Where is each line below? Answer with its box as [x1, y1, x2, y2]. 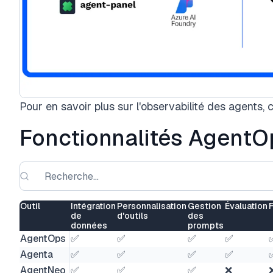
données [71, 220, 107, 232]
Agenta [20, 248, 53, 261]
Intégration [71, 200, 116, 212]
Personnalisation [117, 200, 186, 212]
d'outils [117, 210, 148, 222]
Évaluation [225, 200, 268, 212]
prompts [188, 220, 224, 232]
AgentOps [20, 232, 66, 246]
